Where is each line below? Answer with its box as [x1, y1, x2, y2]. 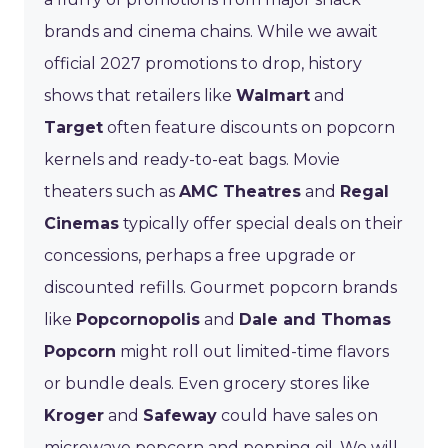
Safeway [143, 405, 217, 425]
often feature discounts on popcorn [103, 117, 395, 137]
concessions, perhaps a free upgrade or [44, 245, 356, 265]
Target [44, 117, 103, 137]
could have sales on [217, 405, 378, 425]
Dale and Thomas [239, 309, 391, 329]
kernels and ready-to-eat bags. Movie [44, 149, 340, 169]
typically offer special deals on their [119, 213, 403, 233]
